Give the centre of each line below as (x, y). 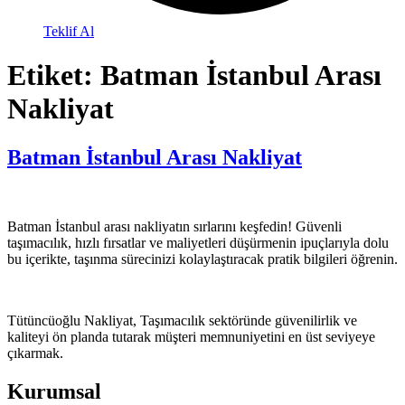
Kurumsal (54, 391)
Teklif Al (69, 31)
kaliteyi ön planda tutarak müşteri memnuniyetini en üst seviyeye (191, 336)
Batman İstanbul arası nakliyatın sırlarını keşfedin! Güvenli (174, 226)
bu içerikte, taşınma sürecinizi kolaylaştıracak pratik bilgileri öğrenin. (202, 259)
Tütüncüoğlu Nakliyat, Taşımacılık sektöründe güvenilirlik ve (182, 320)
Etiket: (54, 75)
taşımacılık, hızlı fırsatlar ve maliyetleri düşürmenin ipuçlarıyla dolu (198, 242)
